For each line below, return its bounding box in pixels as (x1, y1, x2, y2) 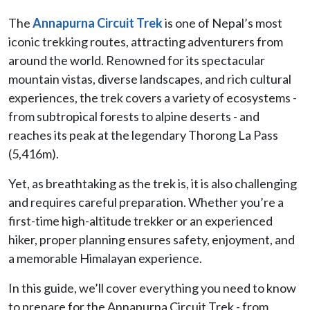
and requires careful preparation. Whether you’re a (8, 194, 284, 210)
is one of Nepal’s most (163, 15, 282, 30)
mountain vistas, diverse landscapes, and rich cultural (8, 71, 291, 86)
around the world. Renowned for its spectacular (8, 52, 265, 68)
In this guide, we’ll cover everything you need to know (8, 280, 296, 295)
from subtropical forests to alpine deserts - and (8, 108, 259, 124)
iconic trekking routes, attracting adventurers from (8, 33, 283, 49)
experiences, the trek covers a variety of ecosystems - (8, 89, 297, 105)
